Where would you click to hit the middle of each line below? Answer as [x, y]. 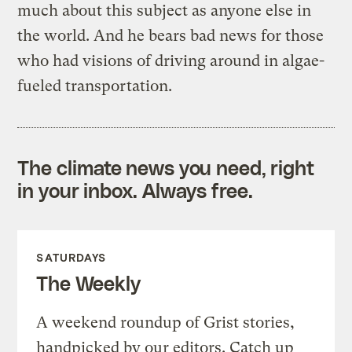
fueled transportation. [95, 86]
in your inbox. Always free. [135, 190]
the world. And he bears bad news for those [171, 35]
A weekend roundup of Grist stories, [166, 322]
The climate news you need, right [166, 167]
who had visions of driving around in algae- [171, 60]
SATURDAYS [71, 257]
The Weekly [88, 282]
